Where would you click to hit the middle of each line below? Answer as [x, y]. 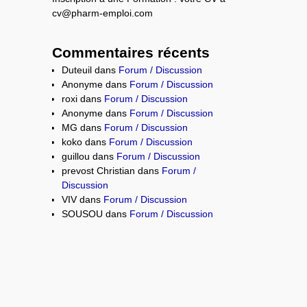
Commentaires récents [131, 52]
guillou [76, 156]
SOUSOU [83, 213]
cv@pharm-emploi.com [103, 13]
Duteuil [77, 70]
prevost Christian [99, 170]
